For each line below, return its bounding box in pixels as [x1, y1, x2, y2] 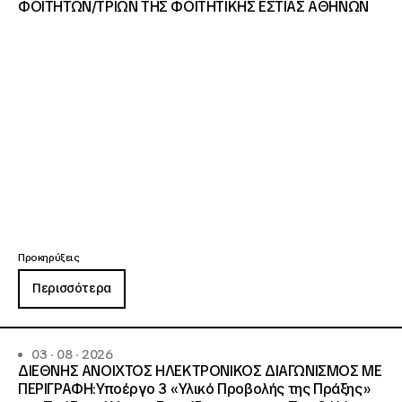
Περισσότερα [32, 280, 111, 296]
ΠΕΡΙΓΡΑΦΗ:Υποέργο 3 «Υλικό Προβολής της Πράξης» [18, 380, 371, 398]
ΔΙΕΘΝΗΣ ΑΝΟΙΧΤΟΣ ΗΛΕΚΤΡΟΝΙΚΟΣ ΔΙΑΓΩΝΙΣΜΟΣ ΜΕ [18, 362, 382, 380]
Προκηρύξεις [18, 251, 80, 264]
